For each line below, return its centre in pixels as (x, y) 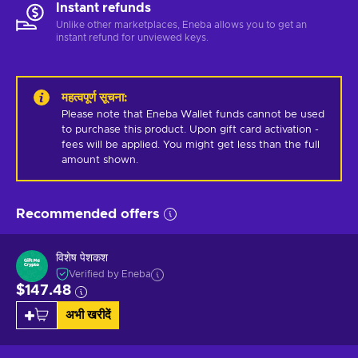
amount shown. (100, 160)
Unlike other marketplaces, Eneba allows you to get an (181, 24)
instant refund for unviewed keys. (132, 37)
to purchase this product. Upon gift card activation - (190, 129)
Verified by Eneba (110, 274)
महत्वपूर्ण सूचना (93, 97)
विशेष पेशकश (82, 259)
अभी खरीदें (88, 315)
